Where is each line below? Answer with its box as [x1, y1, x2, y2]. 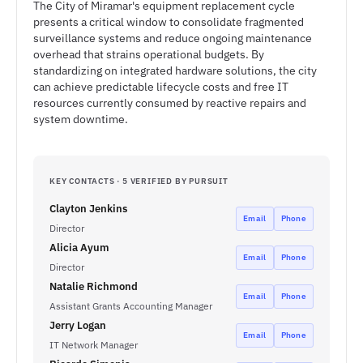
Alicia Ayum [49, 241, 109, 254]
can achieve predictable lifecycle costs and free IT [33, 79, 288, 94]
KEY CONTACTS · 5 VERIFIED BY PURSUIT [49, 176, 228, 186]
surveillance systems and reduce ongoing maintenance [33, 31, 312, 45]
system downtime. [33, 112, 128, 126]
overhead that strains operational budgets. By [33, 47, 264, 62]
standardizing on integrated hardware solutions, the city [33, 63, 317, 78]
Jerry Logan [49, 318, 106, 332]
